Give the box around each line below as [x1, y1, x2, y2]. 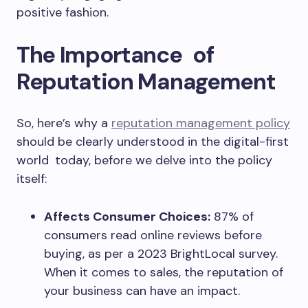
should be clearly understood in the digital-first [16, 133, 289, 150]
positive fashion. [16, 4, 109, 21]
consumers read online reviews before [44, 227, 262, 243]
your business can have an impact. [44, 283, 240, 299]
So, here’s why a [16, 115, 111, 131]
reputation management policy [111, 115, 290, 131]
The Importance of [16, 40, 214, 69]
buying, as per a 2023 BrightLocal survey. [44, 245, 278, 262]
